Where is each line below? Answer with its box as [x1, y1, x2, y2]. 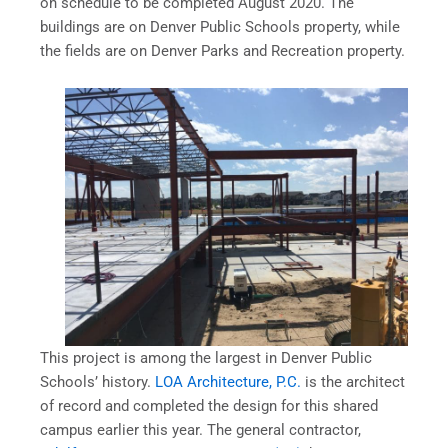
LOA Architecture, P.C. [155, 372, 301, 391]
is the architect [301, 372, 405, 391]
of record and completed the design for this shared [40, 396, 378, 415]
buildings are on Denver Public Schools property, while [40, 17, 400, 36]
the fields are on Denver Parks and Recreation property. [40, 41, 405, 60]
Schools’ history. [40, 372, 155, 391]
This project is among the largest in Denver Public [40, 348, 372, 367]
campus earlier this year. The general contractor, [40, 420, 361, 439]
